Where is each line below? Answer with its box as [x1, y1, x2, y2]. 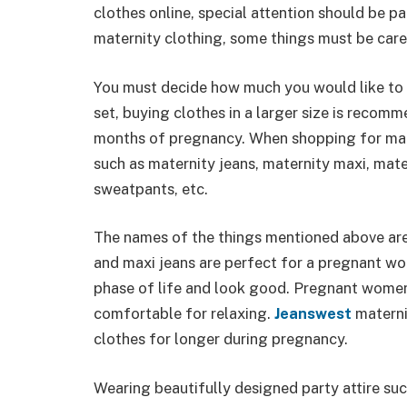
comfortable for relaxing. [94, 304, 274, 323]
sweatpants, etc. [94, 179, 208, 198]
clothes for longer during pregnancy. [94, 330, 348, 349]
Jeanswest [274, 304, 352, 323]
